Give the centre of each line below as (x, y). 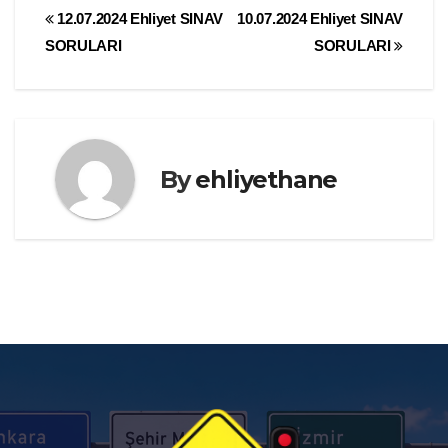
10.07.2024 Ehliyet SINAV (320, 19)
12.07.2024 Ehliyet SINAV (138, 19)
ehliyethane (266, 179)
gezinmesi (121, 66)
